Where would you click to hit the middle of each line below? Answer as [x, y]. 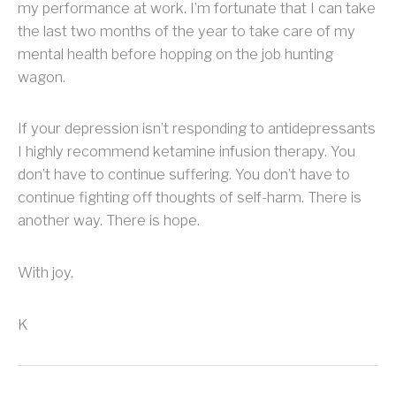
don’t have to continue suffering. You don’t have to [184, 175]
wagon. [42, 76]
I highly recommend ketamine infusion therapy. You [187, 152]
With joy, [46, 273]
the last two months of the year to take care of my [187, 30]
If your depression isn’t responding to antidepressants [197, 129]
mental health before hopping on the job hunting [175, 53]
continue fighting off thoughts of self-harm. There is [190, 198]
